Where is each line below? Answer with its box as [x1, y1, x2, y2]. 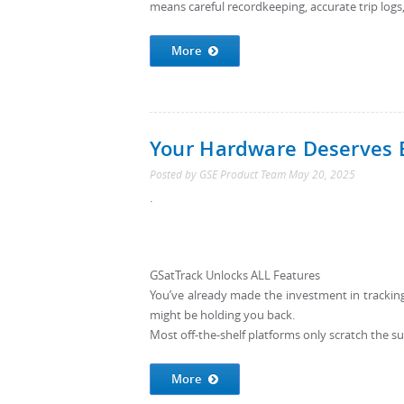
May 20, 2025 [289, 168, 355, 181]
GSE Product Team [199, 168, 286, 181]
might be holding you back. [150, 308, 295, 323]
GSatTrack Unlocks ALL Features [150, 268, 320, 283]
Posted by [150, 168, 199, 181]
